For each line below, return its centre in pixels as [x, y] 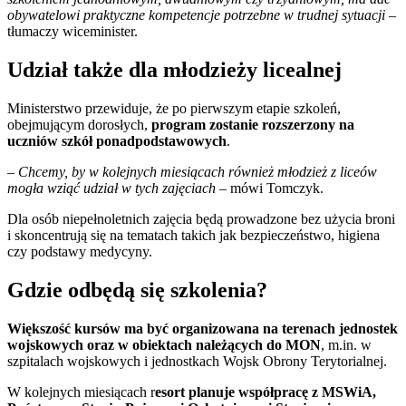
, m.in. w [346, 344]
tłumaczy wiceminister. [72, 31]
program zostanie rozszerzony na [251, 124]
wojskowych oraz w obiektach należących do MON [164, 344]
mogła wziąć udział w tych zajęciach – [117, 188]
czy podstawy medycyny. [80, 251]
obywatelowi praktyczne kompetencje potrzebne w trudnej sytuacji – [202, 14]
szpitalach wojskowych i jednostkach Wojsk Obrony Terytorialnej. [197, 361]
